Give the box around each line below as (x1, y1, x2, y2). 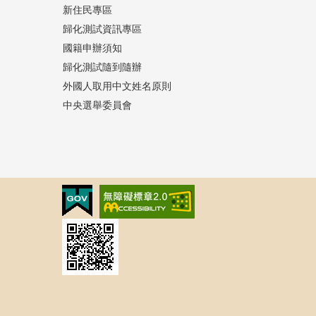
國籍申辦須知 (63, 42, 122, 54)
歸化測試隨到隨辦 (63, 61, 142, 73)
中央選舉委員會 (63, 99, 132, 111)
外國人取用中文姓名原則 (63, 80, 171, 92)
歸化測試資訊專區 (63, 23, 142, 35)
